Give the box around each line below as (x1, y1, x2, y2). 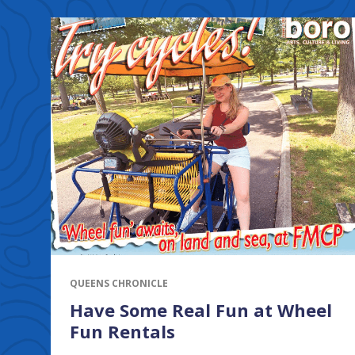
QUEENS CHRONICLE (70, 276, 168, 290)
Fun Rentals (70, 319, 175, 343)
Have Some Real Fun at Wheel (70, 297, 332, 322)
